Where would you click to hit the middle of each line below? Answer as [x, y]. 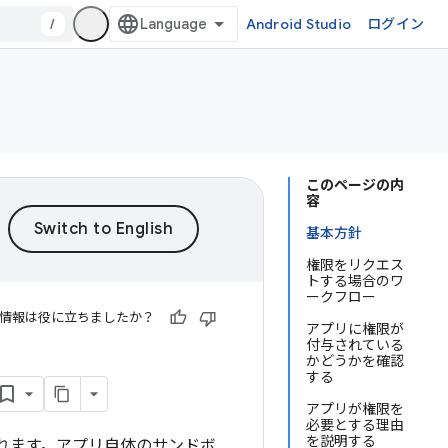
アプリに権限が [355, 329]
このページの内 [355, 185]
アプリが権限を [355, 409]
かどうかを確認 [355, 361]
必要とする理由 [355, 425]
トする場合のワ [355, 281]
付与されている [355, 345]
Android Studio [298, 24]
